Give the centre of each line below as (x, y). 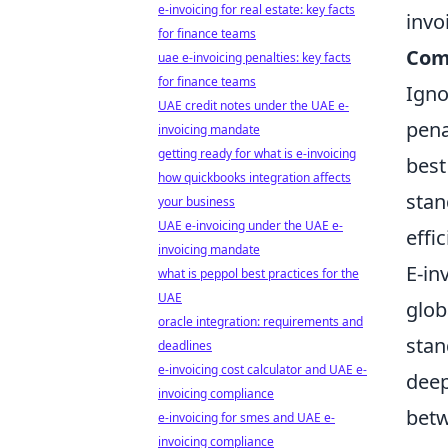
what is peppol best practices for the (258, 273)
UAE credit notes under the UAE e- (253, 105)
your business (196, 201)
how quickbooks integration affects (254, 177)
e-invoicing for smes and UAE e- (246, 417)
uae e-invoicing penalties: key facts (254, 57)
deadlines (185, 345)
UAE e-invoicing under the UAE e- (250, 225)
